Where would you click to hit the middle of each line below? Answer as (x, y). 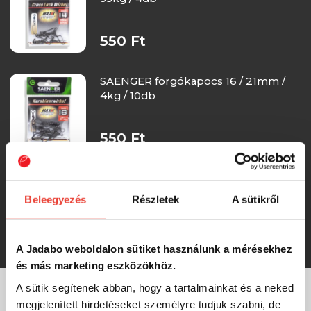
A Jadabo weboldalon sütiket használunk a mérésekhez (154, 249)
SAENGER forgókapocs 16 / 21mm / (192, 81)
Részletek (155, 199)
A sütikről (255, 199)
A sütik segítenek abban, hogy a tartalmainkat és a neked (155, 287)
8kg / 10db (127, 192)
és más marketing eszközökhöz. (96, 265)
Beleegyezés (56, 199)
